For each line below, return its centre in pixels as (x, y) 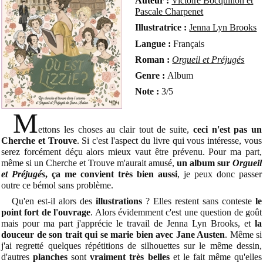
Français (188, 43)
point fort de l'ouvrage (46, 213)
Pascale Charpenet (169, 12)
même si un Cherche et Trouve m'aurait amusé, (89, 163)
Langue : (153, 43)
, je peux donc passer (220, 174)
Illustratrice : (162, 28)
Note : (147, 91)
